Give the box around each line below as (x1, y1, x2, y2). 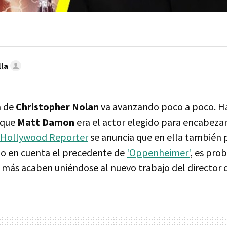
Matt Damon (17, 115, 74, 128)
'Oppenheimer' (127, 145, 190, 159)
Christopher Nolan (16, 100, 99, 113)
